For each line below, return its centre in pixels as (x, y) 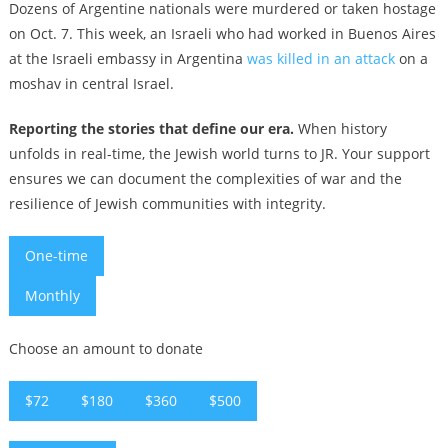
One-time (56, 255)
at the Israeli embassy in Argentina (127, 58)
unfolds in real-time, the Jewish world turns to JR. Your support (219, 153)
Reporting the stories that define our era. (151, 128)
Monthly (52, 295)
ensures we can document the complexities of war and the (205, 178)
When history (340, 128)
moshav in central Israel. (91, 83)
